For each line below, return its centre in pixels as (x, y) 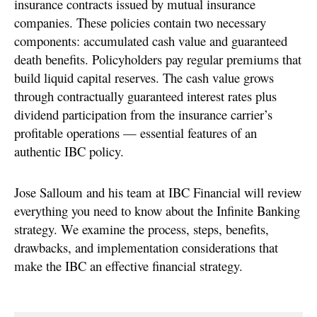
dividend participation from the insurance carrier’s (143, 115)
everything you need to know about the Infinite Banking (157, 211)
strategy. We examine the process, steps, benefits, (142, 229)
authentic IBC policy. (69, 151)
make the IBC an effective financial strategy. (128, 266)
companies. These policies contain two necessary (140, 23)
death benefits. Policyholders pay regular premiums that (158, 59)
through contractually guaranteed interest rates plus (145, 96)
